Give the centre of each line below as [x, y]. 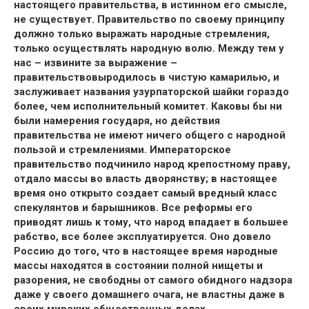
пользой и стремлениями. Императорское [122, 150]
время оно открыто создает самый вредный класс [146, 193]
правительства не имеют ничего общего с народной [150, 135]
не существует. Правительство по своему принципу [149, 19]
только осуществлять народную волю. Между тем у [149, 48]
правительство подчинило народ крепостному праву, [152, 164]
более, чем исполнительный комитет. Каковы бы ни [148, 106]
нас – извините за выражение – [96, 63]
